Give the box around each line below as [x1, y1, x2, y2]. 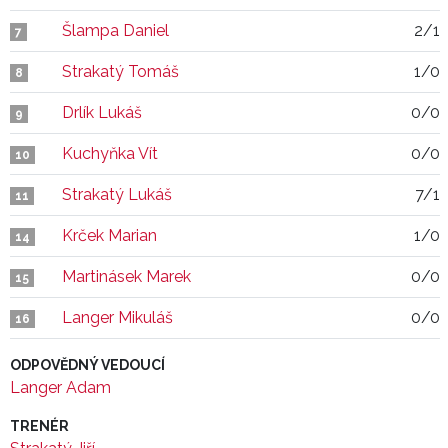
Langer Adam [10, 378, 111, 397]
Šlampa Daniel [62, 21, 169, 40]
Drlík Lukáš [62, 103, 142, 122]
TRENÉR [10, 418, 69, 434]
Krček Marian [62, 226, 157, 245]
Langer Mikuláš [62, 308, 173, 327]
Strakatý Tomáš [62, 62, 179, 81]
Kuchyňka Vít [62, 144, 158, 163]
